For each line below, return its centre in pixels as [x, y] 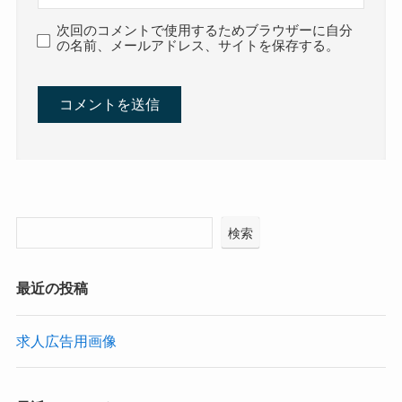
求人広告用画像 [66, 341]
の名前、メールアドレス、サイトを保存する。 [198, 46]
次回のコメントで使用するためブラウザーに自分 [205, 31]
